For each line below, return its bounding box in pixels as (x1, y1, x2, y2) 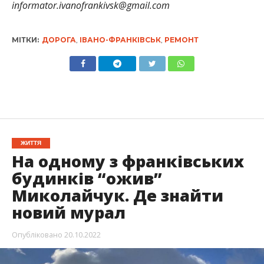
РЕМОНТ (164, 35, 199, 45)
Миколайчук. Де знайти (11, 184, 223, 207)
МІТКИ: (11, 35, 39, 45)
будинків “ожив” (11, 167, 162, 190)
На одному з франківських (11, 150, 244, 173)
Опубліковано (11, 229, 62, 240)
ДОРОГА (41, 35, 76, 45)
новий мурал (11, 202, 126, 224)
